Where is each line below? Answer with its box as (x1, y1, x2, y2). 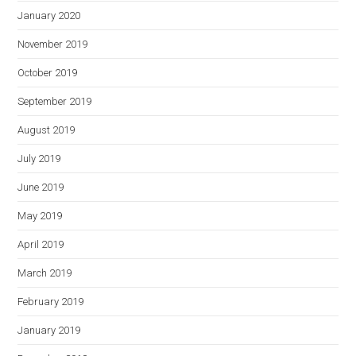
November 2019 (17, 38, 88, 50)
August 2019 (17, 124, 75, 136)
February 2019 (17, 296, 84, 308)
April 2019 (17, 238, 64, 250)
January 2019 (17, 324, 81, 336)
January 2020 (17, 10, 81, 21)
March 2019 (17, 267, 72, 279)
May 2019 (17, 210, 63, 222)
